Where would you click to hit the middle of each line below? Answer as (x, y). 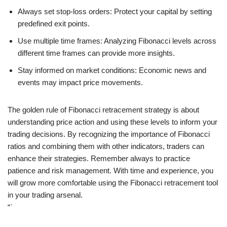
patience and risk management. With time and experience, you (110, 170)
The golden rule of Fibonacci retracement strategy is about (103, 109)
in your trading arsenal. (45, 195)
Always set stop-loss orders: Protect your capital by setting (115, 11)
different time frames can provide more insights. (96, 53)
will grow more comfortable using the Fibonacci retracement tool (113, 182)
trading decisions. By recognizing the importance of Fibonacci (109, 134)
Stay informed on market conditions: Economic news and (112, 70)
